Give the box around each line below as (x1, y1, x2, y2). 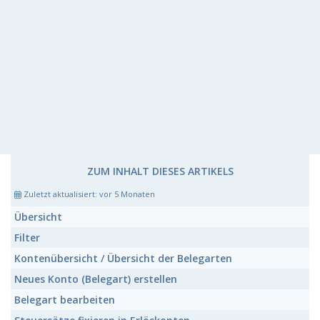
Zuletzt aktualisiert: (21, 189, 99, 200)
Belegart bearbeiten (14, 293, 115, 307)
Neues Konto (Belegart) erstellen (14, 272, 177, 286)
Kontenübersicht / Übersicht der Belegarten (14, 251, 232, 266)
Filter (14, 231, 40, 245)
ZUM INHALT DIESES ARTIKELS (86, 164, 234, 179)
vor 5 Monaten (99, 189, 155, 200)
